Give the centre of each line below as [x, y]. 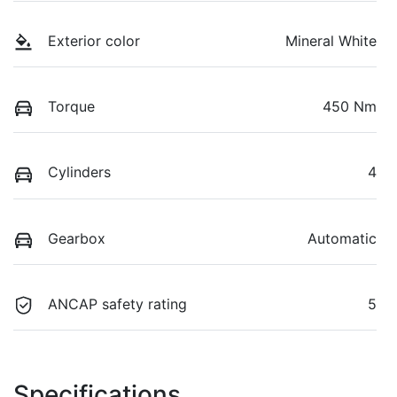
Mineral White [331, 41]
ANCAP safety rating [117, 304]
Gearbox [77, 238]
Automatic [342, 238]
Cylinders [79, 172]
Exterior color [94, 41]
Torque [71, 107]
